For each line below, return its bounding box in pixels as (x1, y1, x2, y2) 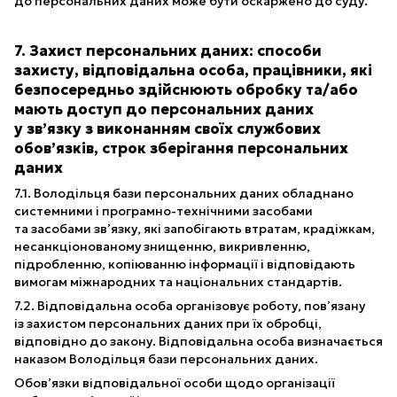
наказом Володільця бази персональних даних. (14, 351, 318, 368)
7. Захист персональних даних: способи (14, 42, 322, 61)
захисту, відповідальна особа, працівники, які (14, 61, 372, 81)
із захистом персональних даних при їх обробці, (14, 315, 322, 332)
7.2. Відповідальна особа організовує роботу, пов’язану (14, 298, 365, 315)
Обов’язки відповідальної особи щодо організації (14, 375, 335, 392)
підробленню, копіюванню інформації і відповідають (14, 256, 355, 273)
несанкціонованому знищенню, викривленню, (14, 238, 310, 255)
